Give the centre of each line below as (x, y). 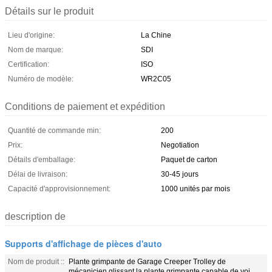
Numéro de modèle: (41, 79)
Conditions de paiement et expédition (85, 106)
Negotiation (180, 145)
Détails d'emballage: (42, 159)
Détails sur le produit (49, 11)
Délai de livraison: (38, 174)
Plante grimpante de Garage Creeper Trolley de (147, 261)
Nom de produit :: (36, 261)
